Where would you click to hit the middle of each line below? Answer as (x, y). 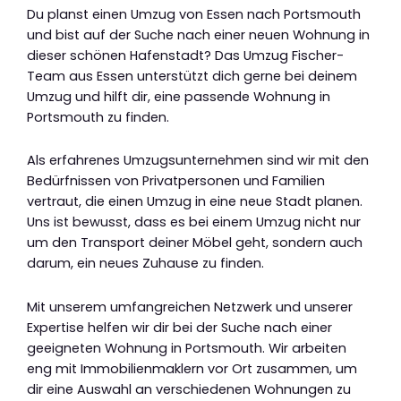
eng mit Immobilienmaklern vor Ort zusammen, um (192, 369)
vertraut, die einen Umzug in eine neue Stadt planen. (195, 202)
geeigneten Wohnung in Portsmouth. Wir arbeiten (187, 349)
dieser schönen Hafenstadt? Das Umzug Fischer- (185, 55)
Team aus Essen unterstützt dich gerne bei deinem (192, 76)
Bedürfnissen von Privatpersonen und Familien (176, 181)
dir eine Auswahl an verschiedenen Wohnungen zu (189, 390)
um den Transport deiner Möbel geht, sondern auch (195, 243)
